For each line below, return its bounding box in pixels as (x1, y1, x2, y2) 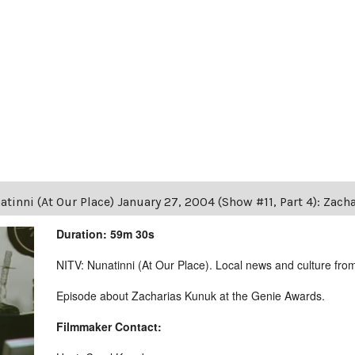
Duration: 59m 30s (56, 225, 155, 242)
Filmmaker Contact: (56, 318, 162, 334)
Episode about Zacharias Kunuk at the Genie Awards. (56, 287, 326, 303)
